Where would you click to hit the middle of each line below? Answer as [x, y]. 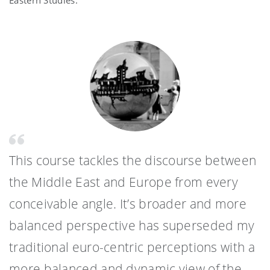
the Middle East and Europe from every [124, 182]
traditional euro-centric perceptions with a [132, 247]
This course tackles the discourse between [133, 161]
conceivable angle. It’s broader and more [128, 204]
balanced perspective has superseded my [132, 226]
